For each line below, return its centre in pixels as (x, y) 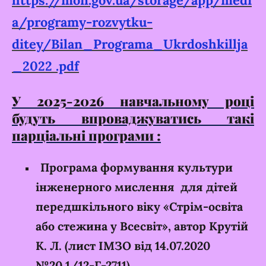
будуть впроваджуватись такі (133, 118)
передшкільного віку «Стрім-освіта (139, 207)
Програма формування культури (137, 167)
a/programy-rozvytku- (82, 22)
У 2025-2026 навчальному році (133, 101)
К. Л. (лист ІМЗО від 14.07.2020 (123, 246)
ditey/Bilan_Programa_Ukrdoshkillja (130, 44)
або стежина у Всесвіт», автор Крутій (142, 226)
